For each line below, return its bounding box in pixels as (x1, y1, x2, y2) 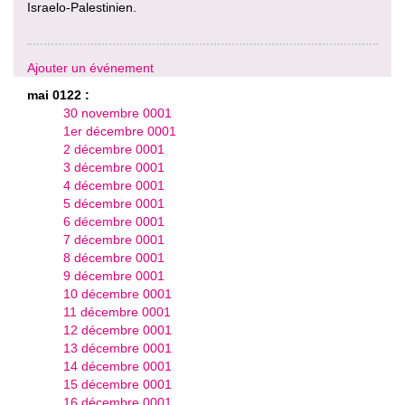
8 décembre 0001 (63, 250, 165, 265)
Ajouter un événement (27, 61, 154, 75)
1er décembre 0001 (63, 124, 176, 138)
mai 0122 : (27, 88, 89, 102)
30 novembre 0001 (63, 106, 172, 120)
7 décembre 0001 (63, 232, 165, 247)
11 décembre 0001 (63, 305, 171, 319)
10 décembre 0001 (63, 287, 172, 301)
